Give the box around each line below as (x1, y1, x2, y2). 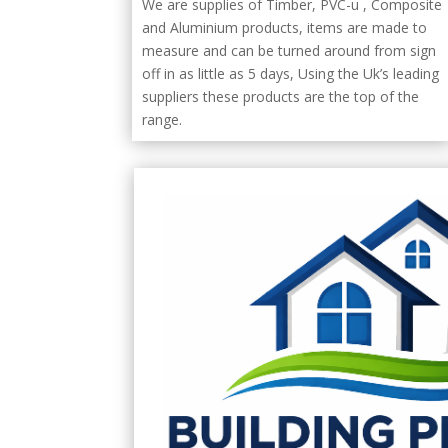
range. (142, 109, 182, 129)
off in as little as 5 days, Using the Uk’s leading (142, 63, 439, 83)
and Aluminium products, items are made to (142, 17, 427, 37)
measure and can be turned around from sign (142, 40, 436, 60)
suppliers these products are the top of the (142, 86, 419, 106)
